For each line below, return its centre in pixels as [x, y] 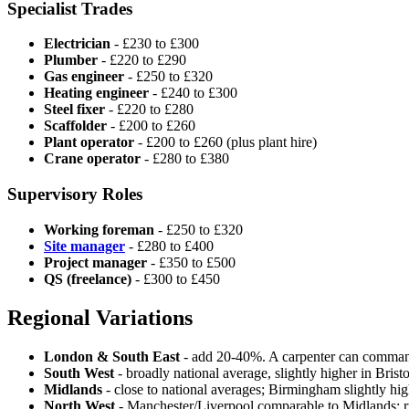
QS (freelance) [88, 278]
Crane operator [92, 159]
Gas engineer [84, 77]
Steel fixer [74, 110]
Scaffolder [75, 126]
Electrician [77, 44]
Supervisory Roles [75, 194]
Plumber [71, 60]
